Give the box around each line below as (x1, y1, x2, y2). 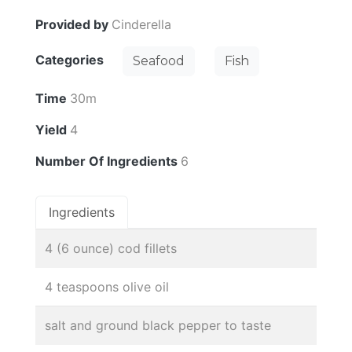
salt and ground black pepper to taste (45, 317, 271, 334)
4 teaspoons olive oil (45, 279, 169, 295)
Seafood (133, 53, 185, 69)
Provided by (35, 16, 112, 33)
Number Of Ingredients (35, 153, 181, 170)
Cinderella (112, 16, 171, 33)
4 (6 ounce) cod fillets (45, 240, 177, 257)
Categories (35, 52, 107, 68)
